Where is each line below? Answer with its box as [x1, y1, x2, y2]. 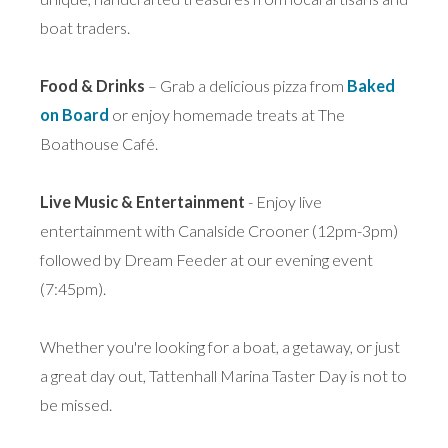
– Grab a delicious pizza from [145, 76, 347, 96]
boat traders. [40, 18, 130, 38]
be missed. [40, 395, 112, 415]
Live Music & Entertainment [40, 192, 245, 212]
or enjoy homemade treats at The [109, 105, 345, 125]
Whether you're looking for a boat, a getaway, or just [40, 337, 400, 357]
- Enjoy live [245, 192, 322, 212]
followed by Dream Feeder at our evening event [40, 250, 373, 270]
